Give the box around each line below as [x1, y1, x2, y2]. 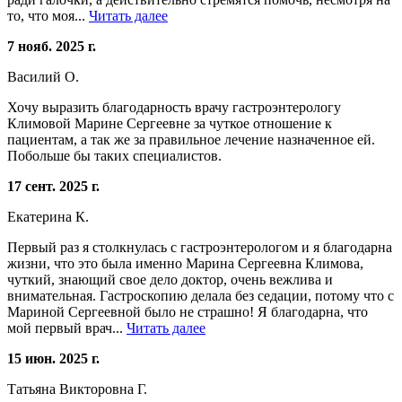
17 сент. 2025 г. [7, 178, 100, 194]
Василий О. [7, 68, 79, 84]
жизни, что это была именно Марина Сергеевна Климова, [7, 255, 363, 271]
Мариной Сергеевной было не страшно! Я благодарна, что [7, 303, 368, 319]
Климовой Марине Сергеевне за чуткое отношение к [7, 115, 332, 131]
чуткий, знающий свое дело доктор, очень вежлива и [7, 271, 333, 287]
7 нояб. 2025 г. [7, 38, 96, 54]
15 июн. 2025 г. [7, 350, 100, 366]
